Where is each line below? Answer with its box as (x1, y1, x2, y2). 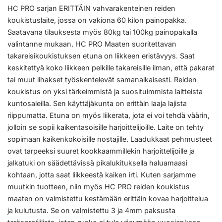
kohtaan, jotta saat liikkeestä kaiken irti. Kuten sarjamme (7, 170, 196, 179)
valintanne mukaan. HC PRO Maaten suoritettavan (7, 39, 176, 48)
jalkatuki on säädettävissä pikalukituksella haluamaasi (7, 158, 187, 167)
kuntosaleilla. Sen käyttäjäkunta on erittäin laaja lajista (7, 99, 187, 108)
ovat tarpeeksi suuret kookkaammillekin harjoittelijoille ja (7, 146, 195, 155)
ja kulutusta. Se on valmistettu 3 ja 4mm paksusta (7, 206, 175, 215)
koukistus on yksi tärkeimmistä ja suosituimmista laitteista (7, 87, 203, 96)
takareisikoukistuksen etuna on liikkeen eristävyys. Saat (7, 51, 195, 60)
